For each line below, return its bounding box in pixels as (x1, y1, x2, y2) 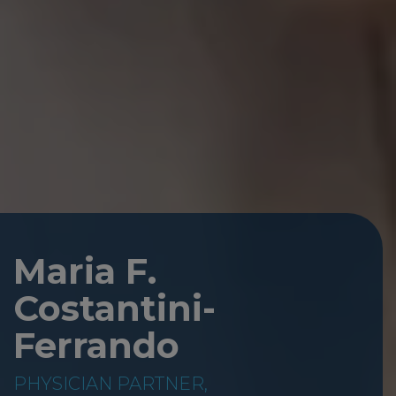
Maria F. (13, 248, 156, 293)
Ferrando (13, 323, 179, 367)
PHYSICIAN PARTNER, (13, 372, 208, 394)
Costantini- (13, 286, 216, 330)
